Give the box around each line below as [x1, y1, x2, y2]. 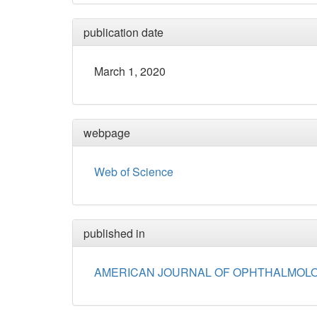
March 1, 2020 [94, 63, 166, 80]
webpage [83, 125, 130, 142]
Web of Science [94, 163, 173, 180]
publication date [83, 24, 163, 41]
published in [83, 225, 145, 242]
